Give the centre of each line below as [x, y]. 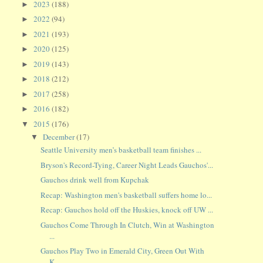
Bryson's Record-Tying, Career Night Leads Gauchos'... [127, 165]
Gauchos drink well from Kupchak [95, 180]
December [60, 137]
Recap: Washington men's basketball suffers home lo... [126, 195]
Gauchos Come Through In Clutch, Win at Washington [127, 225]
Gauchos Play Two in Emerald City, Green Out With [122, 251]
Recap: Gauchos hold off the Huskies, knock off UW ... [127, 210]
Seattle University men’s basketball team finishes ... [121, 150]
